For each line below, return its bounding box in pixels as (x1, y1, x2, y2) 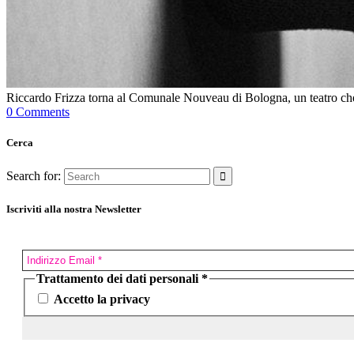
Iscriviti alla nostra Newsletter (6, 203, 141, 216)
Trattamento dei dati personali (36, 271, 201, 285)
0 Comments (6, 104, 70, 119)
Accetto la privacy (51, 292, 150, 307)
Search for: (6, 169, 61, 183)
